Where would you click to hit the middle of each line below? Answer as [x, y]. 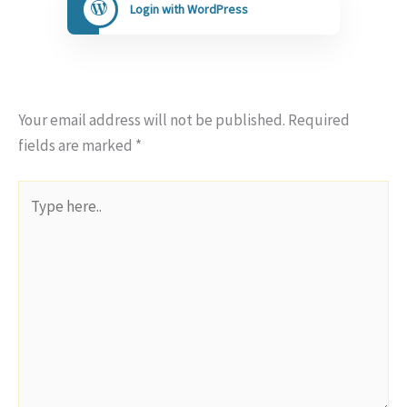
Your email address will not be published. [152, 119]
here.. [35, 218]
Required [319, 119]
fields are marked [77, 145]
